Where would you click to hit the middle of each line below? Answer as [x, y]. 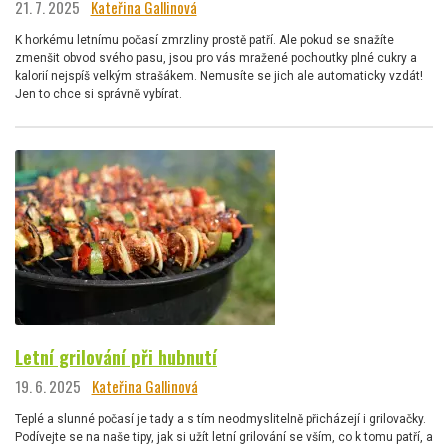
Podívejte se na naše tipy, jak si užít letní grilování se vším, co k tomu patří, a [224, 436]
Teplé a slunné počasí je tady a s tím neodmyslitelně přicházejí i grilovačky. [220, 418]
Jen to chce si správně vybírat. [98, 94]
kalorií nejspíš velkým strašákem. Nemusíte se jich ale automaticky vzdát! [219, 76]
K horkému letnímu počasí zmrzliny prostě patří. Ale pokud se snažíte [204, 40]
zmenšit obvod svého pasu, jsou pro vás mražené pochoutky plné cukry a [216, 58]
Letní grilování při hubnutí [116, 357]
